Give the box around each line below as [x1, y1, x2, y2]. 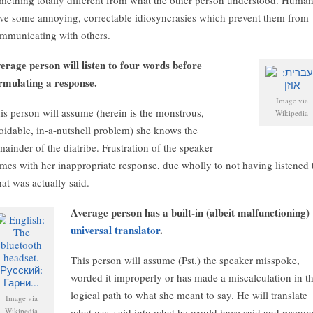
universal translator [71, 222, 160, 238]
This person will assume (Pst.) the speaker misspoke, [71, 253, 300, 267]
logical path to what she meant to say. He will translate [71, 288, 307, 302]
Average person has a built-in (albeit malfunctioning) [71, 205, 310, 220]
